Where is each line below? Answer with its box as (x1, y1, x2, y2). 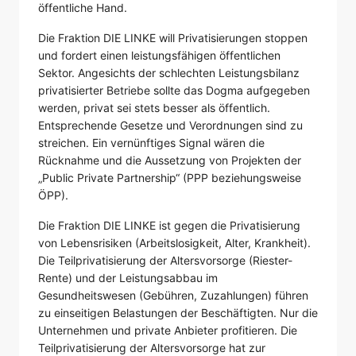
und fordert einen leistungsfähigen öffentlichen (38, 48, 281, 62)
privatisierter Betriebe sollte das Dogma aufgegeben (38, 83, 310, 97)
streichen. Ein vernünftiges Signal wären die (38, 135, 265, 149)
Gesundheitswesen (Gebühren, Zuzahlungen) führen (38, 288, 308, 302)
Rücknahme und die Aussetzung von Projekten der (38, 153, 301, 167)
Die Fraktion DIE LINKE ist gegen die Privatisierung (38, 218, 300, 232)
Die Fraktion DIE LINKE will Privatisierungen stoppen (38, 30, 308, 44)
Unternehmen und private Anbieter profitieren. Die (38, 323, 297, 337)
